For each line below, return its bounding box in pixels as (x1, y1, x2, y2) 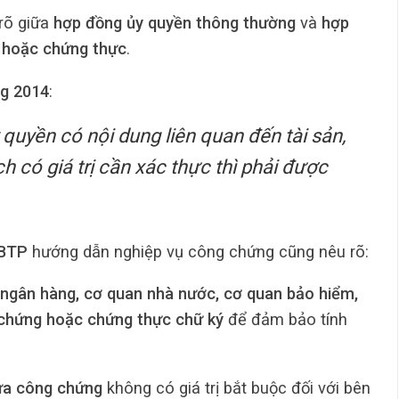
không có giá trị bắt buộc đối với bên (102, 378, 370, 397)
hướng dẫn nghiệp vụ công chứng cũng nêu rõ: (28, 241, 369, 261)
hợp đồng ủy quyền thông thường (53, 13, 296, 33)
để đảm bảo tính (223, 310, 347, 330)
